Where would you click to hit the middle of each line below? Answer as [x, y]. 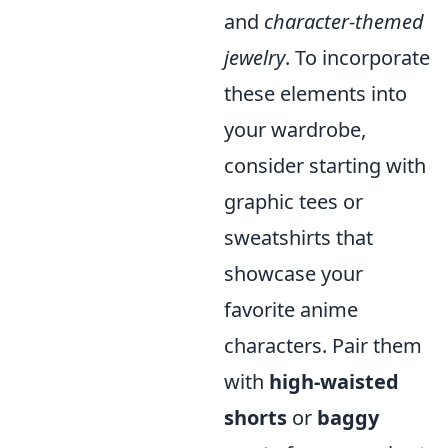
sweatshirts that [298, 237]
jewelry [254, 57]
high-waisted [334, 381]
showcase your [293, 273]
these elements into [315, 93]
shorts [255, 417]
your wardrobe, [295, 129]
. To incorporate [357, 57]
